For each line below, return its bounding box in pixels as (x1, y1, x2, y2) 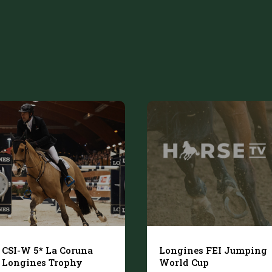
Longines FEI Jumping (159, 244, 267, 257)
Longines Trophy (2, 256, 83, 269)
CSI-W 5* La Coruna (2, 244, 93, 257)
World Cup (159, 256, 209, 269)
